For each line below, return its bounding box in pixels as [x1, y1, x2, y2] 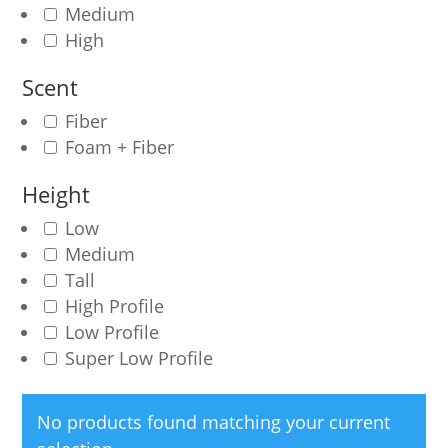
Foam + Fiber [60, 135, 175, 160]
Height [22, 179, 91, 210]
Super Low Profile [60, 346, 214, 371]
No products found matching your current [37, 410, 391, 435]
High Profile [60, 294, 165, 319]
